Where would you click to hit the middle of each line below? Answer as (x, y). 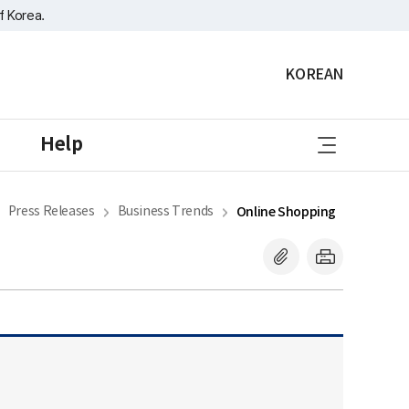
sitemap (337, 136)
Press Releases (51, 212)
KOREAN (314, 75)
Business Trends (165, 212)
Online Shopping (286, 212)
